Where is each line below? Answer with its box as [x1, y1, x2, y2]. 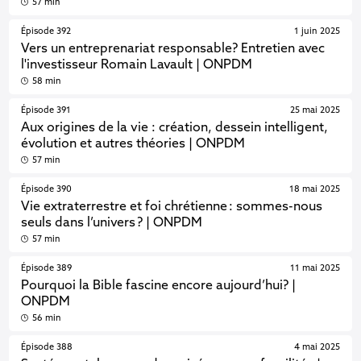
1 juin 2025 [293, 27, 340, 36]
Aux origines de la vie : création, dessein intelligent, [21, 121, 329, 135]
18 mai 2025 [288, 185, 340, 194]
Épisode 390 [21, 185, 73, 194]
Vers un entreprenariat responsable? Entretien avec [21, 42, 326, 56]
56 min [31, 314, 61, 323]
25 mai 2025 [289, 106, 340, 115]
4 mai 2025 [293, 343, 340, 352]
